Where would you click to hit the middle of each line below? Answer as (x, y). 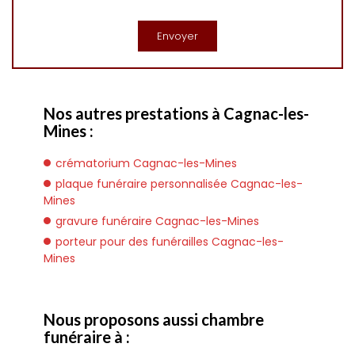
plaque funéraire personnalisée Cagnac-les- (179, 184)
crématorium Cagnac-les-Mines (146, 163)
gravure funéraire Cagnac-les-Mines (157, 221)
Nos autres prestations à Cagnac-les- (176, 113)
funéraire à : (87, 337)
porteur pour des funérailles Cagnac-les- (170, 242)
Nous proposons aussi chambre (154, 319)
